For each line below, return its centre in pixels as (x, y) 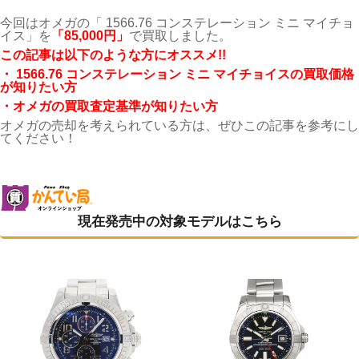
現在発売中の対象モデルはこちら (179, 221)
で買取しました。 (180, 36)
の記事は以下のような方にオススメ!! (119, 55)
